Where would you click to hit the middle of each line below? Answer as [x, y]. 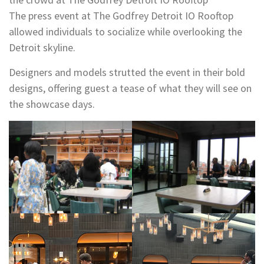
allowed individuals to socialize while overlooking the [126, 32]
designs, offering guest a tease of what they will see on [130, 88]
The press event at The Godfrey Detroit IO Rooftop [121, 16]
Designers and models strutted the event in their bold [127, 72]
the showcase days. [52, 104]
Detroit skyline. [42, 48]
